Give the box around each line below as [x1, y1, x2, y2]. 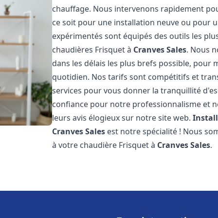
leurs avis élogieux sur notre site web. [52, 112, 193, 123]
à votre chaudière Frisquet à [52, 140, 158, 150]
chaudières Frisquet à [52, 44, 134, 55]
